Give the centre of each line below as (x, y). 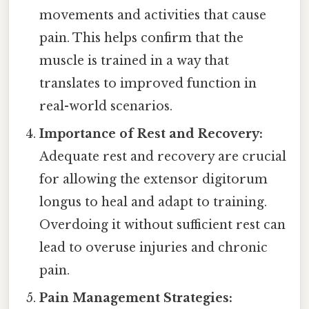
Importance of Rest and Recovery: (151, 134)
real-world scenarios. (106, 107)
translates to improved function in (148, 84)
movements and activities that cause (153, 16)
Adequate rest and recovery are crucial (163, 157)
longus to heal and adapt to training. (153, 202)
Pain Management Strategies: (136, 298)
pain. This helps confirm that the (142, 38)
